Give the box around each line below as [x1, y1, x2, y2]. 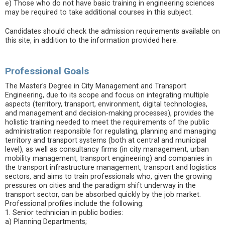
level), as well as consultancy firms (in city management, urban [5, 145, 209, 154]
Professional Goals [5, 65, 89, 77]
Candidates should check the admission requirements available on [5, 27, 220, 36]
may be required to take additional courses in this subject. [5, 8, 193, 17]
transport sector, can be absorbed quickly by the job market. [5, 190, 201, 199]
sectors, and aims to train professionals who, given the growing [5, 172, 212, 181]
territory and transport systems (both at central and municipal [5, 136, 206, 145]
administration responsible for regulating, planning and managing [5, 127, 216, 136]
